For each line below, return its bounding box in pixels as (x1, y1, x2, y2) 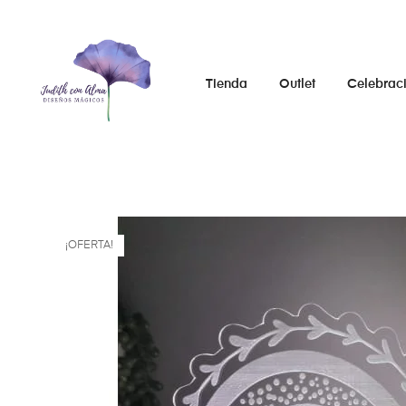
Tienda (205, 78, 247, 92)
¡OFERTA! (64, 239, 113, 251)
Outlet (278, 78, 315, 92)
